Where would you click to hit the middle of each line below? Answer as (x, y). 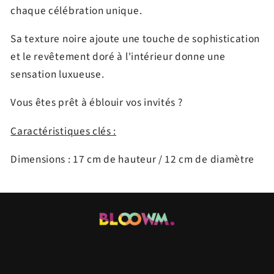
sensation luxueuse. (57, 75)
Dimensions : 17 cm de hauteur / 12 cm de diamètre (133, 159)
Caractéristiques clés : (64, 131)
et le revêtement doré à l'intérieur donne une (118, 57)
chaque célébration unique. (76, 10)
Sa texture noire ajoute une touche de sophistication (135, 39)
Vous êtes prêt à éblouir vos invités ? (97, 103)
